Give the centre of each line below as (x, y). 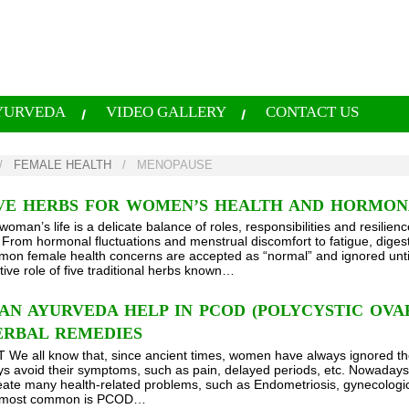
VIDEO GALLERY (166, 112)
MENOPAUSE (175, 165)
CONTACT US (312, 112)
